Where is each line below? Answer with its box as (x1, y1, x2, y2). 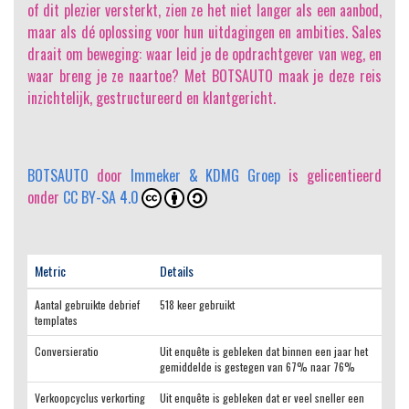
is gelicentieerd (280, 164, 383, 187)
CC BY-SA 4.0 (63, 186, 139, 209)
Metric (35, 261, 66, 281)
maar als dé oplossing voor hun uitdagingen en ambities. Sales (27, 21, 382, 44)
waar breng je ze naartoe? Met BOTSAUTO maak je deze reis (27, 65, 382, 88)
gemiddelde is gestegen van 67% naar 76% (160, 359, 355, 375)
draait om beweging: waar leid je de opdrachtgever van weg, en (27, 43, 382, 66)
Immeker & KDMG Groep (130, 164, 281, 187)
